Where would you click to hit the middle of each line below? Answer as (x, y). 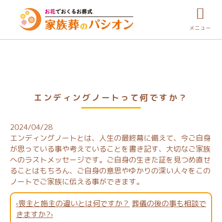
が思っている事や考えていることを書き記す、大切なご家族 (110, 149)
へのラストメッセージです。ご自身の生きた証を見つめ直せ (110, 160)
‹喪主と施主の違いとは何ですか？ (73, 203)
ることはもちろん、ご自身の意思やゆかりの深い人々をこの (110, 170)
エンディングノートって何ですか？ (111, 98)
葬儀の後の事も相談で (169, 203)
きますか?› (34, 214)
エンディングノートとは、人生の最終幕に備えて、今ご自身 (110, 138)
